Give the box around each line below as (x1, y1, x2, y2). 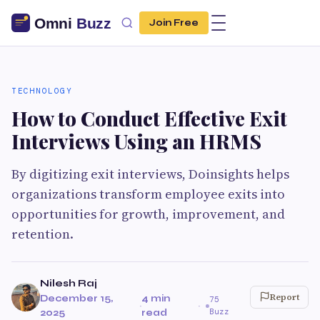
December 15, (40, 293, 113, 304)
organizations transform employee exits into (11, 185, 285, 203)
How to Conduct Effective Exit (11, 105, 287, 131)
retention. (11, 225, 74, 243)
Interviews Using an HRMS (11, 128, 261, 154)
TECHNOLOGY (11, 86, 72, 96)
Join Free (149, 17, 199, 29)
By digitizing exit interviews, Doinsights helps (11, 165, 289, 183)
